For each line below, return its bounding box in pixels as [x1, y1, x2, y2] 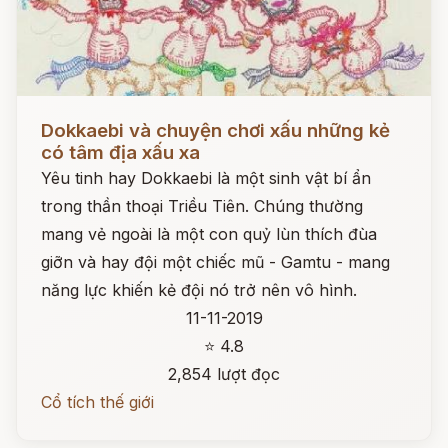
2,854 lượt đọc [168, 364, 280, 384]
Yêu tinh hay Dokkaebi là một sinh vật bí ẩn [41, 168, 371, 188]
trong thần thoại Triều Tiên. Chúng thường [41, 196, 363, 216]
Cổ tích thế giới [41, 392, 154, 412]
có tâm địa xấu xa [41, 141, 200, 164]
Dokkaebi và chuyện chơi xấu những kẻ [41, 119, 390, 142]
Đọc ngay [17, 105, 90, 125]
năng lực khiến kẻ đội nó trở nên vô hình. [41, 280, 357, 300]
